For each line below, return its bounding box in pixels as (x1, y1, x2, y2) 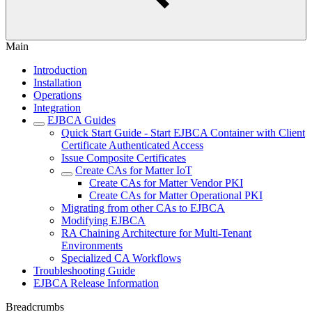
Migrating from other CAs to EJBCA (61, 202, 225, 214)
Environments (61, 240, 123, 251)
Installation (33, 77, 81, 88)
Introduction (33, 64, 87, 76)
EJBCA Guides (47, 114, 116, 126)
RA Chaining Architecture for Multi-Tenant (61, 227, 251, 239)
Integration (33, 102, 81, 114)
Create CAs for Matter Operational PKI (89, 189, 263, 201)
